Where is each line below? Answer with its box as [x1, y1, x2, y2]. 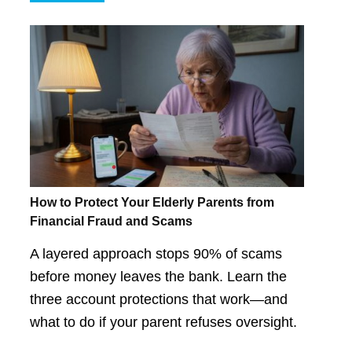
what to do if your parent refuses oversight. [29, 313, 297, 330]
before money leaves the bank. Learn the [29, 268, 287, 284]
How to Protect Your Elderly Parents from [29, 196, 274, 210]
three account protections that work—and [29, 291, 288, 307]
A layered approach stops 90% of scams [29, 245, 282, 262]
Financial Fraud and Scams [29, 214, 192, 229]
